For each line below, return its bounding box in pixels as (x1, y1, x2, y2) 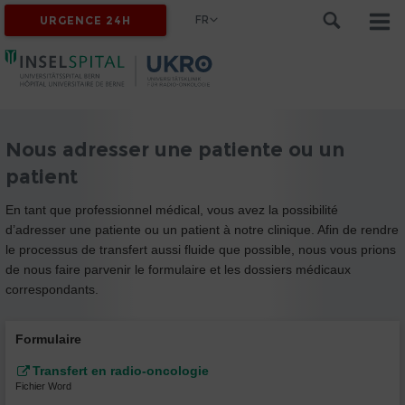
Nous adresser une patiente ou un (5, 137, 344, 161)
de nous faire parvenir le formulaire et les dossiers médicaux (5, 261, 351, 277)
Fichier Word (15, 381, 71, 392)
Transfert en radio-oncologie (33, 363, 209, 379)
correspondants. (5, 281, 99, 297)
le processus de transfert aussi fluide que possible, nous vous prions (5, 241, 396, 257)
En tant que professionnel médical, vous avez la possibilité (5, 202, 338, 217)
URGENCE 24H (40, 14, 132, 27)
